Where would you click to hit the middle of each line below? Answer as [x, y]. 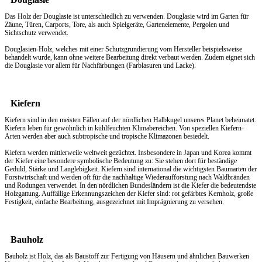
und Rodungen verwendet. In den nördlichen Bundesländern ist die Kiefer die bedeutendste [130, 185]
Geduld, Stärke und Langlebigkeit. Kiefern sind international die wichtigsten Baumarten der [131, 169]
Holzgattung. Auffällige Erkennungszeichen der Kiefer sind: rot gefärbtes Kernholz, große [129, 193]
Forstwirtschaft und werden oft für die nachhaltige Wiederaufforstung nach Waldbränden [127, 177]
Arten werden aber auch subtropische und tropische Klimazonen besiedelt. [107, 136]
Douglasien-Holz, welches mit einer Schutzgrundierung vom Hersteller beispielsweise [123, 49]
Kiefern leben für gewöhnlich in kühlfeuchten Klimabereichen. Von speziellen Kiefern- [124, 128]
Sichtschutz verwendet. [37, 32]
